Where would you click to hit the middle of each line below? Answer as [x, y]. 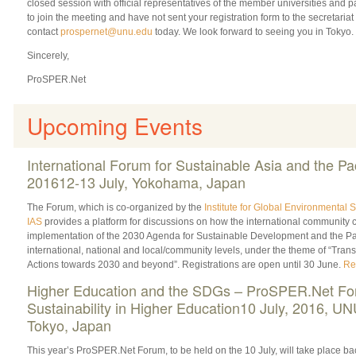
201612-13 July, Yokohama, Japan [136, 182]
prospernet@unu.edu [106, 31]
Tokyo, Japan [69, 325]
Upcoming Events [114, 125]
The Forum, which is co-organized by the [115, 207]
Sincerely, [48, 55]
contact [43, 31]
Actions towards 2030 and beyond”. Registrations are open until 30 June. [185, 264]
